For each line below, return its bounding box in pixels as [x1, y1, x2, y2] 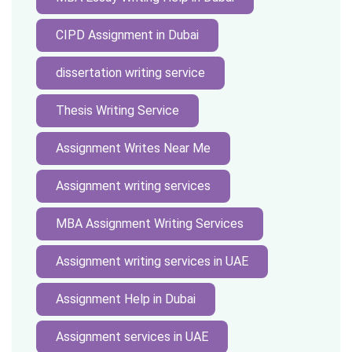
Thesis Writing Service [56, 103, 179, 118]
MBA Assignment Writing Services [56, 216, 244, 231]
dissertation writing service [56, 65, 205, 80]
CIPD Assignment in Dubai [56, 27, 199, 42]
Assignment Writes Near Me [56, 141, 211, 156]
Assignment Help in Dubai [56, 291, 196, 306]
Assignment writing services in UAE [56, 254, 248, 269]
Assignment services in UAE [56, 329, 208, 344]
